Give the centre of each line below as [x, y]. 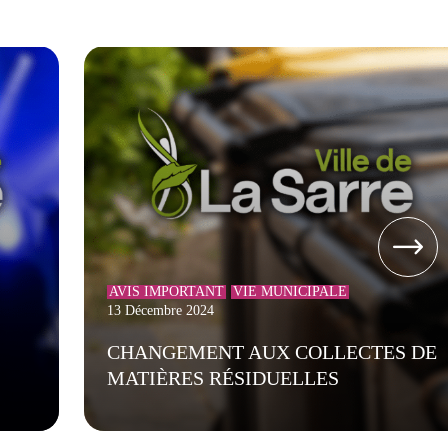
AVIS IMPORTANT [166, 291]
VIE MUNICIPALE [290, 291]
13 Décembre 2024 [160, 310]
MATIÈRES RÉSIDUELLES [223, 378]
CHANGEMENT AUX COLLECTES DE [272, 352]
